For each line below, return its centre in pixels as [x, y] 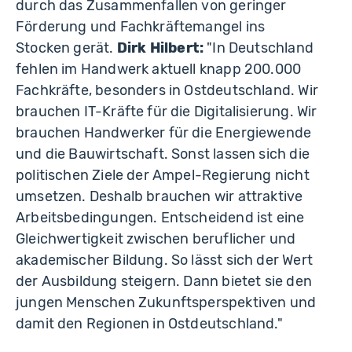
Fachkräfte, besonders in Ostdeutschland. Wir [167, 90]
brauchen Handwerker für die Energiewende [164, 132]
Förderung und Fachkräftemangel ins [141, 26]
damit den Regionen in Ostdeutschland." [149, 323]
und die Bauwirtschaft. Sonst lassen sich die [163, 154]
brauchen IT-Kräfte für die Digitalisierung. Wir [167, 111]
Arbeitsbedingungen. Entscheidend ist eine [160, 217]
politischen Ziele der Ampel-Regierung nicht [163, 175]
